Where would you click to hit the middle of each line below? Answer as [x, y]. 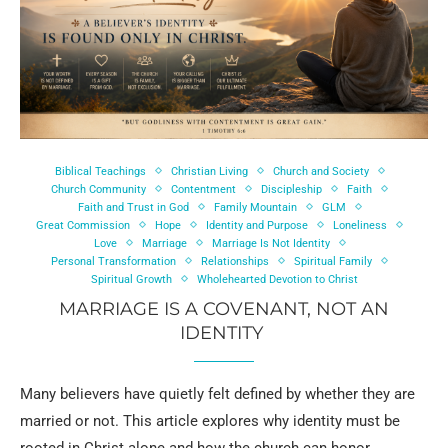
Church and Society [320, 171]
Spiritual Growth [131, 279]
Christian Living [209, 171]
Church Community [98, 189]
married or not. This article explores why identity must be [210, 420]
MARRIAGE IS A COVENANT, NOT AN [224, 308]
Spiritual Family [333, 261]
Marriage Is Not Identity [270, 243]
